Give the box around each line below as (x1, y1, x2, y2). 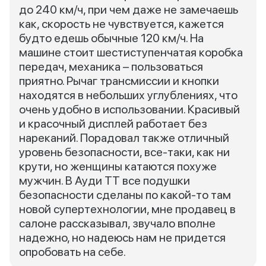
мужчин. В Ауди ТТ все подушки (19, 173, 190, 188)
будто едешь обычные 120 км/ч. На (19, 31, 204, 45)
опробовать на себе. (19, 245, 126, 259)
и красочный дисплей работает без (19, 116, 207, 131)
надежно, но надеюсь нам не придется (19, 230, 226, 245)
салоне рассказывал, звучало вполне (19, 216, 216, 230)
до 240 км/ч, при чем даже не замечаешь (19, 2, 238, 17)
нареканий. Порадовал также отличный (19, 131, 229, 145)
